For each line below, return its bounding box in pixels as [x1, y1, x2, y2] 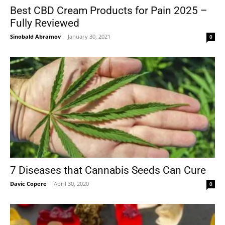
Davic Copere [10, 180, 47, 188]
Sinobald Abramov [10, 32, 61, 40]
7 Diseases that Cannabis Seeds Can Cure [10, 164, 206, 177]
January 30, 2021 [68, 32, 110, 40]
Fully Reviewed [10, 17, 79, 29]
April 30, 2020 [54, 180, 89, 188]
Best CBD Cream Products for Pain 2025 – [10, 4, 207, 17]
